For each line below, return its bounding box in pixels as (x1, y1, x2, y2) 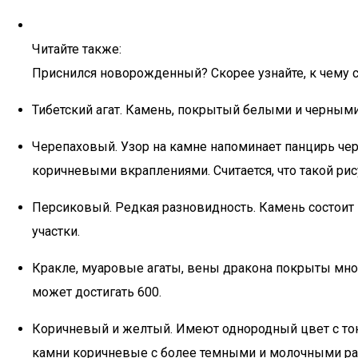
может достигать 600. (32, 284, 161, 300)
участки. (32, 224, 80, 239)
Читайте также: (32, 42, 121, 57)
